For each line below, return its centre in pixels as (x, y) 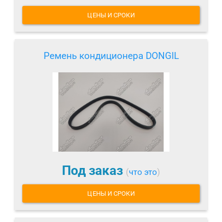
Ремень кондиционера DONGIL (111, 56)
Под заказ (94, 171)
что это (143, 172)
